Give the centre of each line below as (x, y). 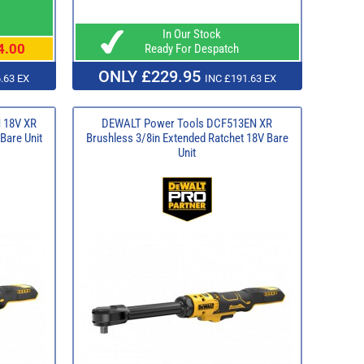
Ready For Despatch (187, 48)
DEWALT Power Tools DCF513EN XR (187, 123)
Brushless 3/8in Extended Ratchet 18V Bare (187, 138)
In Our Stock (187, 34)
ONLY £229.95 (151, 76)
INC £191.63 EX (240, 78)
